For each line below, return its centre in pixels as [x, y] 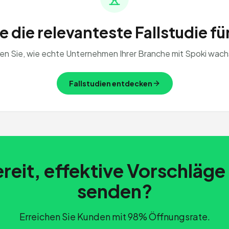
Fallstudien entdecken [110, 83]
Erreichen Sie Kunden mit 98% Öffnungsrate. [114, 216]
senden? [114, 191]
